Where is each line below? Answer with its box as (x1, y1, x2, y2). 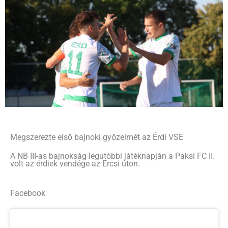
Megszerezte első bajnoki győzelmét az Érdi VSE (10, 133, 183, 142)
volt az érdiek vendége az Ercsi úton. (10, 159, 140, 169)
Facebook (10, 189, 45, 198)
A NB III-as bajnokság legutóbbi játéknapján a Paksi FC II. (10, 152, 215, 161)
